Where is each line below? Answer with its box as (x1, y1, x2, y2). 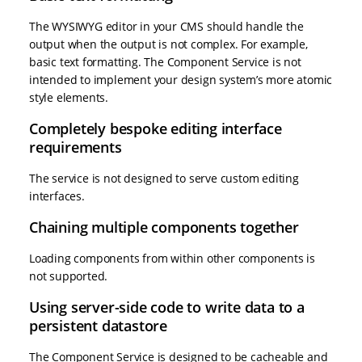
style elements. (29, 90, 109, 106)
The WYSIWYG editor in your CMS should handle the (29, 19, 304, 35)
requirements (29, 137, 122, 158)
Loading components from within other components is (29, 250, 315, 267)
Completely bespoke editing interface (29, 119, 282, 139)
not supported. (29, 268, 108, 284)
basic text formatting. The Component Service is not (29, 54, 301, 70)
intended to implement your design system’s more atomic (29, 72, 333, 88)
